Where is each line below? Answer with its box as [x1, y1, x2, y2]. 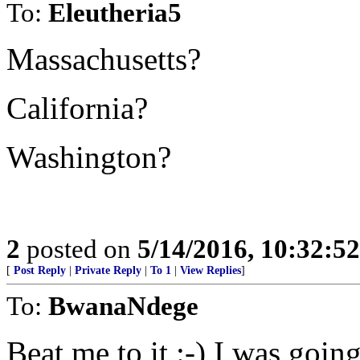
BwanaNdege [48, 291, 198, 321]
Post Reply [14, 264, 66, 276]
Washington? [6, 140, 171, 174]
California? [6, 91, 148, 125]
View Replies [180, 264, 241, 276]
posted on [20, 234, 137, 264]
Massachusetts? [6, 42, 201, 76]
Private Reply [75, 264, 141, 276]
